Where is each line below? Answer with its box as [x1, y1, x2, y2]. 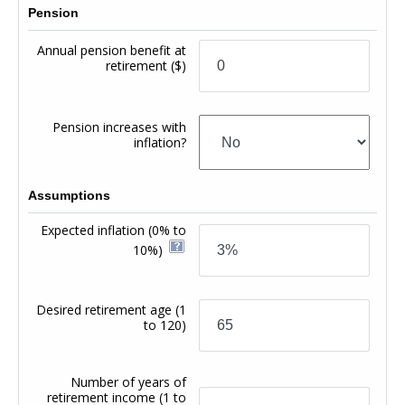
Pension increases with [52, 118, 187, 136]
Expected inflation [41, 221, 149, 239]
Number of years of [71, 372, 187, 391]
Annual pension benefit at [37, 41, 187, 59]
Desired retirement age [36, 300, 176, 318]
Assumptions [28, 187, 110, 202]
